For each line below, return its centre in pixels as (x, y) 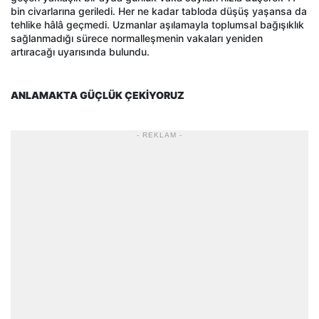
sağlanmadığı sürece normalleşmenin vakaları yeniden (137, 38)
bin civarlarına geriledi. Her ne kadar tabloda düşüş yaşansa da (159, 11)
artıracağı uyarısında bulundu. (80, 51)
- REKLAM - (159, 135)
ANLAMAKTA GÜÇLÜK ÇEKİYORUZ (98, 95)
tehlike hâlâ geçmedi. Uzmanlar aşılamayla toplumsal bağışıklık (157, 24)
